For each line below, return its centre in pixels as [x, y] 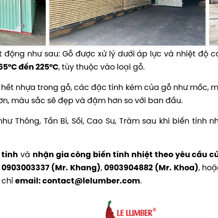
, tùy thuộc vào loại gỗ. [101, 67]
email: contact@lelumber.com [78, 181]
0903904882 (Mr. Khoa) [150, 168]
